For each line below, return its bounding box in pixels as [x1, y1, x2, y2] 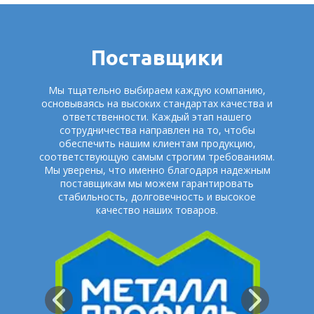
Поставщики [90, 46, 224, 69]
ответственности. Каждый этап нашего [62, 110, 252, 123]
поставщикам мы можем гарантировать [60, 177, 254, 190]
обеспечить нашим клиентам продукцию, [58, 137, 256, 150]
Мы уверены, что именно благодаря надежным [43, 163, 271, 177]
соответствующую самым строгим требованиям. [39, 150, 275, 163]
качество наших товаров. [96, 203, 218, 217]
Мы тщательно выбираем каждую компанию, [48, 83, 266, 97]
